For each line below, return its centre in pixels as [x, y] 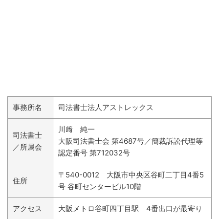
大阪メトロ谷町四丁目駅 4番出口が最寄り [130, 208]
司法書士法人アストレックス [106, 107]
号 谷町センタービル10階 [100, 186]
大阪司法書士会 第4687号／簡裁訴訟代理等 [131, 141]
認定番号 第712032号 [94, 153]
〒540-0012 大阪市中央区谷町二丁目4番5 [131, 175]
